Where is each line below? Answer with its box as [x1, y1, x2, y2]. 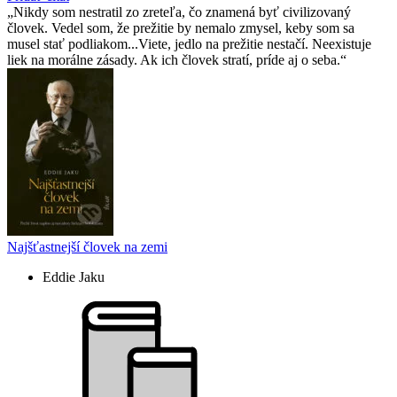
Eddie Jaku [43, 269, 105, 284]
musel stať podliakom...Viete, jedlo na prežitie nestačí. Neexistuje [7, 35, 371, 51]
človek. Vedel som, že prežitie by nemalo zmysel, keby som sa [7, 19, 354, 35]
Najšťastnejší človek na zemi [7, 238, 167, 254]
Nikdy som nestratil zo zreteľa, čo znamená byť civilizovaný [13, 4, 351, 19]
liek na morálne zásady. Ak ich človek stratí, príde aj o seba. [7, 51, 340, 67]
